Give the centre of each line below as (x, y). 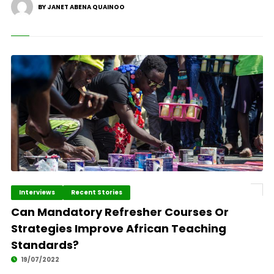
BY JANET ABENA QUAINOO (81, 7)
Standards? (45, 245)
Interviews (37, 192)
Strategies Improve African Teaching (118, 228)
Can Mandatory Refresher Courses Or (120, 212)
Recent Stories (96, 192)
